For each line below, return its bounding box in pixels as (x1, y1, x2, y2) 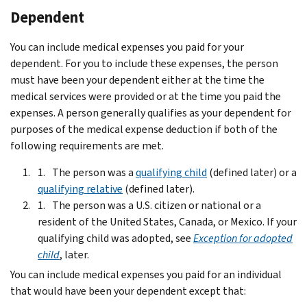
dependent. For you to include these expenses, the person (10, 56, 278, 71)
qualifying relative (38, 181, 123, 196)
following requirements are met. (10, 138, 164, 153)
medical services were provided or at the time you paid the (10, 88, 281, 103)
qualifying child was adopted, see (38, 230, 193, 245)
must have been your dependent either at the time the (10, 72, 265, 87)
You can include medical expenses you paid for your (10, 39, 244, 54)
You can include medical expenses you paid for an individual (10, 267, 282, 282)
